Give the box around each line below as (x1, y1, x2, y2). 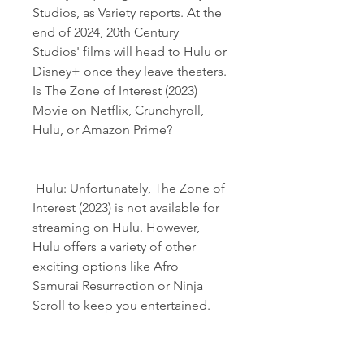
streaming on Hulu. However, (32, 219, 200, 235)
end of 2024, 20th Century (32, 24, 179, 40)
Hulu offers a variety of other (32, 239, 196, 254)
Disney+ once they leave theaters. (32, 63, 227, 79)
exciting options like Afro (32, 258, 179, 274)
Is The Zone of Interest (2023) (32, 83, 197, 98)
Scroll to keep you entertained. (32, 297, 210, 313)
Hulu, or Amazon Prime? (32, 122, 172, 137)
